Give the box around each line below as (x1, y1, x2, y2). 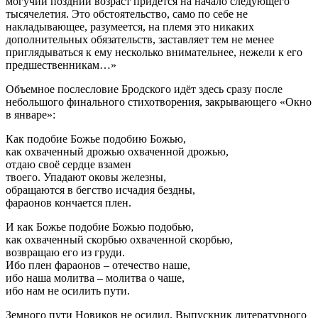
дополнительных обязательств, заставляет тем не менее (6, 33, 274, 45)
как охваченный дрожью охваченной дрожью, (6, 145, 229, 158)
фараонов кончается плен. (6, 196, 131, 209)
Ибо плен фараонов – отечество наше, (6, 258, 190, 271)
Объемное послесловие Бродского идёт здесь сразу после (6, 82, 283, 95)
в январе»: (6, 108, 55, 121)
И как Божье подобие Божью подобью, (6, 220, 194, 233)
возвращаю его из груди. (6, 246, 125, 258)
